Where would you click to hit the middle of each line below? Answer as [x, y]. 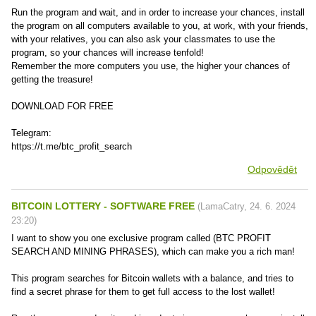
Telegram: [31, 133]
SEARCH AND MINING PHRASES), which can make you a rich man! [153, 251]
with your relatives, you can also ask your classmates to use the [143, 39]
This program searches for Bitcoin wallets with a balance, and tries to [152, 278]
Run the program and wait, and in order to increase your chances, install [158, 12]
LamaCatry [222, 206]
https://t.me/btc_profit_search [72, 146]
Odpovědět [272, 169]
